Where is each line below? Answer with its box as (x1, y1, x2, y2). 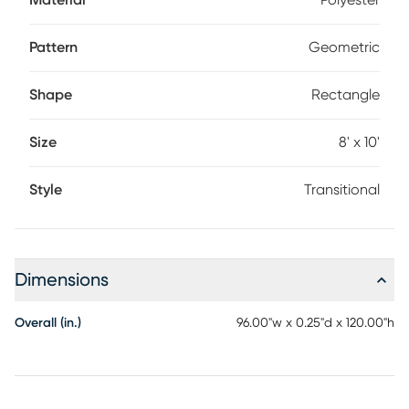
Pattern (29, 40, 78, 55)
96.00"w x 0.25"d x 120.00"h (236, 317, 394, 330)
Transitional (304, 183, 380, 197)
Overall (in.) (15, 317, 81, 330)
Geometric (309, 40, 380, 55)
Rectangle (311, 88, 380, 102)
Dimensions (15, 271, 109, 289)
